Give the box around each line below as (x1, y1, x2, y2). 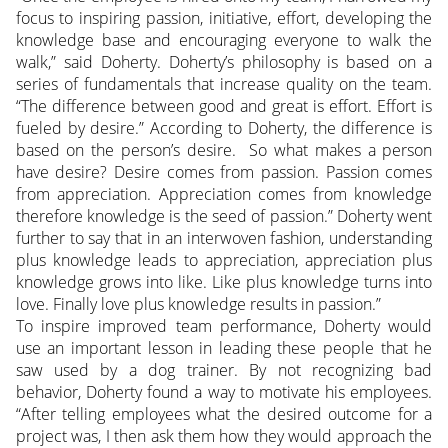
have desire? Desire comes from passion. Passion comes (15, 160, 433, 183)
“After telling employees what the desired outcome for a (15, 402, 433, 425)
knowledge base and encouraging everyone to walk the (15, 28, 433, 51)
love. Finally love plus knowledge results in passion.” (15, 292, 381, 315)
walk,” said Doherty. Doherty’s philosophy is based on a (15, 50, 433, 73)
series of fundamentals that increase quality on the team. (15, 72, 433, 95)
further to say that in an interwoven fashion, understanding (15, 226, 433, 249)
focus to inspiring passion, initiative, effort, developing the (15, 6, 433, 29)
